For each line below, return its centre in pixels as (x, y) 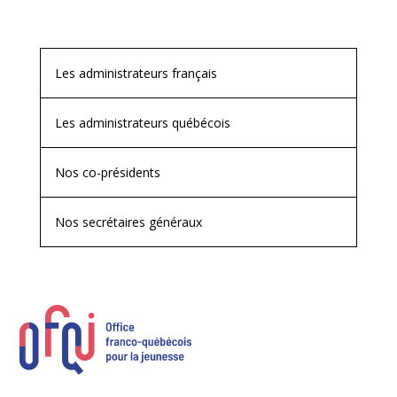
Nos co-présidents (107, 172)
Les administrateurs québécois (142, 122)
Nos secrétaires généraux (128, 222)
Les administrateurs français (136, 73)
